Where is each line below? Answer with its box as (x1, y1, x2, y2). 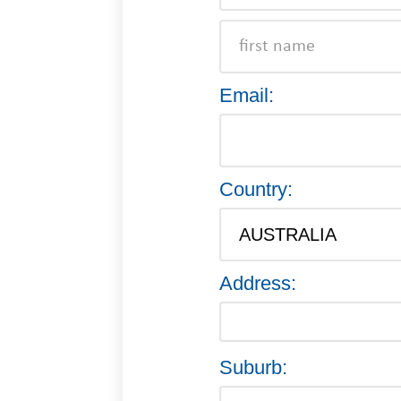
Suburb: (219, 356, 287, 379)
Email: (219, 84, 274, 107)
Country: (219, 178, 293, 200)
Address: (219, 272, 296, 294)
